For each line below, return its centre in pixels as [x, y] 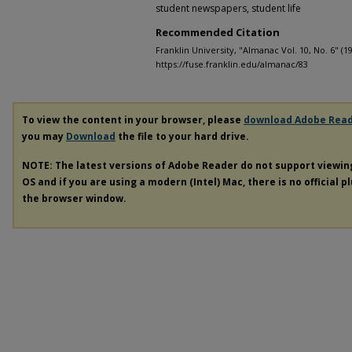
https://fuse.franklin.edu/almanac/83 [232, 64]
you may [44, 136]
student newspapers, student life [228, 8]
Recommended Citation [218, 32]
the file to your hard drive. [182, 136]
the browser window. [74, 198]
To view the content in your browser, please [133, 120]
